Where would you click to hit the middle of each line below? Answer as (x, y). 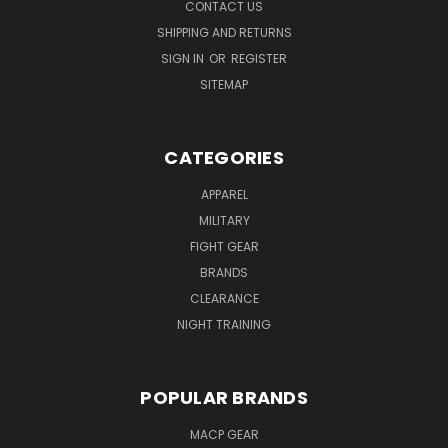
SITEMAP (224, 84)
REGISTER (259, 58)
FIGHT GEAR (224, 246)
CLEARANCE (224, 298)
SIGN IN (184, 58)
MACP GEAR (224, 434)
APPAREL (224, 194)
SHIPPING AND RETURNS (224, 32)
